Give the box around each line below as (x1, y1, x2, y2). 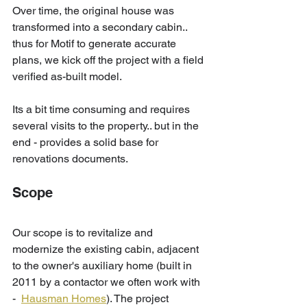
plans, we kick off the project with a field (12, 53, 206, 66)
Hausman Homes (21, 291, 106, 305)
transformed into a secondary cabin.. (12, 20, 190, 34)
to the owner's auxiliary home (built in (12, 258, 195, 272)
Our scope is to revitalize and (12, 225, 156, 239)
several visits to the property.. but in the (12, 119, 201, 132)
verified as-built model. (12, 69, 124, 83)
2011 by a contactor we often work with (12, 275, 203, 288)
